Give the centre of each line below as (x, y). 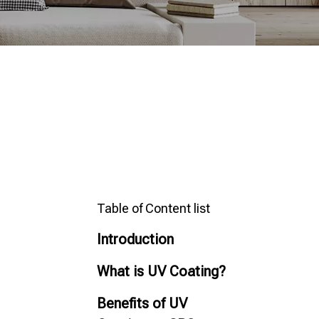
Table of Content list (153, 208)
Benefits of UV (142, 303)
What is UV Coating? (161, 271)
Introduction (135, 239)
